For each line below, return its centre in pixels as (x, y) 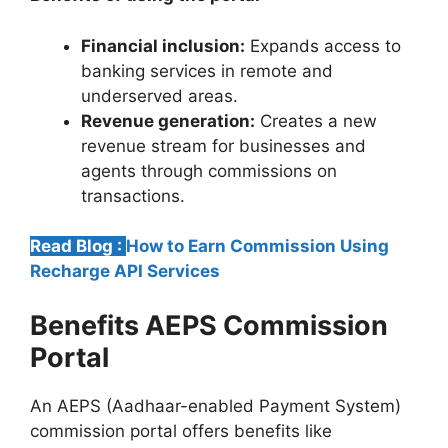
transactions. (135, 195)
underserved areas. (159, 95)
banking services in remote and (207, 70)
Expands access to (323, 45)
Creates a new (316, 120)
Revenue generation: (168, 120)
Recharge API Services (125, 271)
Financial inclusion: (163, 45)
